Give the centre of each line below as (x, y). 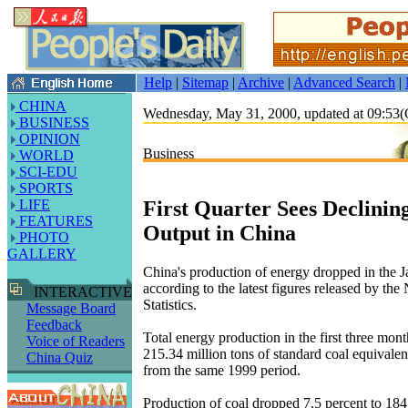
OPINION (48, 139)
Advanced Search (344, 82)
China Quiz (60, 357)
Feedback (54, 325)
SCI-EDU (46, 172)
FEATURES (54, 221)
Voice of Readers (76, 341)
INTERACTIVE (79, 292)
